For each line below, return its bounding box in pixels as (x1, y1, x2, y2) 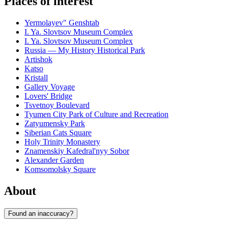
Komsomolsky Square (24, 165, 96, 174)
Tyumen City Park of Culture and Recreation (24, 110, 168, 119)
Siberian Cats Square (24, 128, 92, 137)
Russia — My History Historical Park (24, 46, 145, 55)
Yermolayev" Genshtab (24, 18, 99, 27)
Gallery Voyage (24, 82, 75, 92)
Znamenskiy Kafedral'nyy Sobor (24, 147, 129, 156)
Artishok (24, 55, 52, 64)
